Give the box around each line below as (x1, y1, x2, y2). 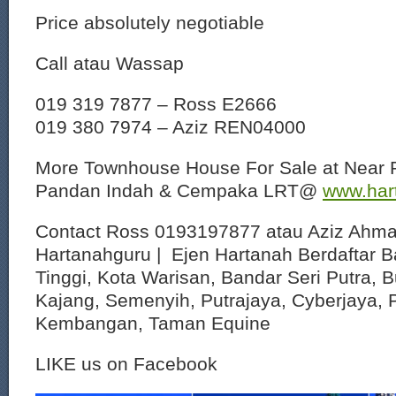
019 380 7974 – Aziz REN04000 (35, 117, 306, 137)
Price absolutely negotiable (35, 12, 264, 33)
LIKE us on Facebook (35, 354, 217, 374)
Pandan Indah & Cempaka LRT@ (35, 180, 323, 201)
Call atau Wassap (35, 53, 184, 73)
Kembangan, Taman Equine (35, 313, 270, 333)
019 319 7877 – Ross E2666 (35, 94, 277, 114)
